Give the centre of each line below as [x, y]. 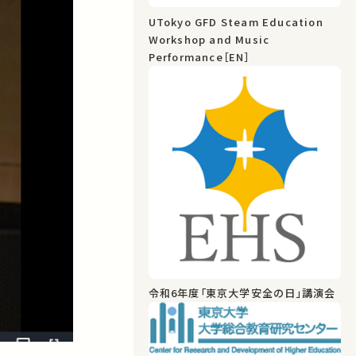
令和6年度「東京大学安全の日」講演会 [242, 293]
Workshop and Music [209, 39]
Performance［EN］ [199, 56]
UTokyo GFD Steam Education [236, 21]
